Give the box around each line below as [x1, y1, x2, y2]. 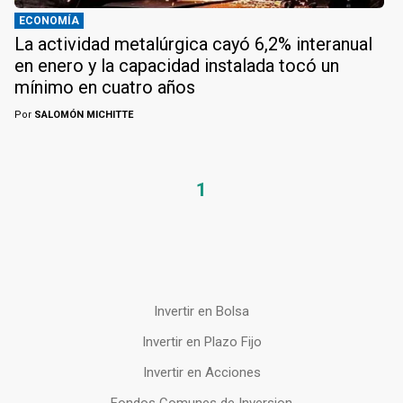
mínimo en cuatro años [14, 76, 195, 99]
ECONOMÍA [19, 14, 79, 28]
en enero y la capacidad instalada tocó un [14, 55, 339, 77]
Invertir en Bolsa [154, 303, 249, 320]
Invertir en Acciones [142, 364, 261, 381]
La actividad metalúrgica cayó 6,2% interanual [14, 33, 372, 56]
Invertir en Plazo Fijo [141, 334, 262, 351]
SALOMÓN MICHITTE [31, 109, 133, 121]
